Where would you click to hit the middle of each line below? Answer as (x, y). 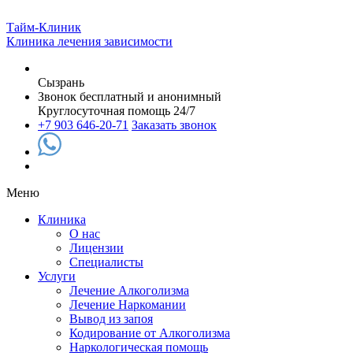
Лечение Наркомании (128, 305)
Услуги (57, 276)
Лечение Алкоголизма (129, 290)
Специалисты (106, 262)
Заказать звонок (174, 125)
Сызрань (61, 82)
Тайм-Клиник (44, 27)
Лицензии (97, 248)
